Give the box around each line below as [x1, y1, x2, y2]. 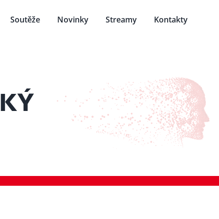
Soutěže [10, 14, 40, 25]
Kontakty [153, 14, 188, 25]
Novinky [57, 14, 88, 25]
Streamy [105, 14, 137, 25]
